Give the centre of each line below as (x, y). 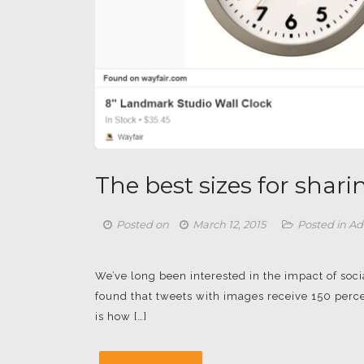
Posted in (323, 224)
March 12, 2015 (229, 224)
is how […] (121, 316)
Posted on (144, 224)
